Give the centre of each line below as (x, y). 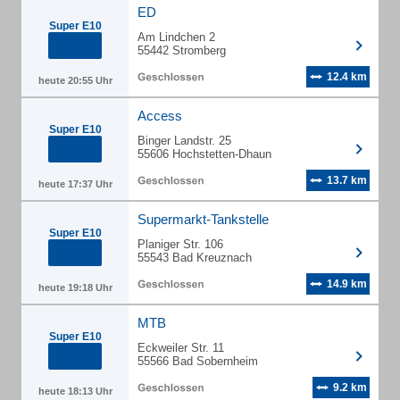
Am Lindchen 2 (176, 37)
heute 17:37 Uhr (75, 184)
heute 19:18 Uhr (75, 287)
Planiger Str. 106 (180, 244)
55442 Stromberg (182, 50)
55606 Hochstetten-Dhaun (204, 154)
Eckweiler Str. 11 (181, 348)
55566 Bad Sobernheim (198, 361)
